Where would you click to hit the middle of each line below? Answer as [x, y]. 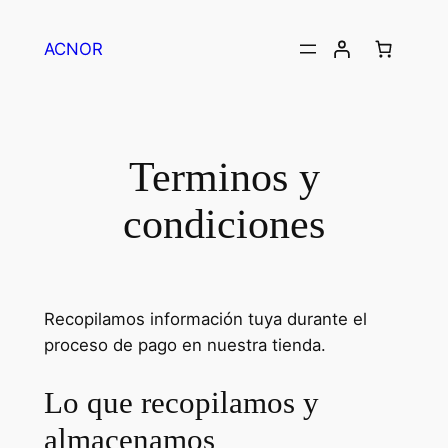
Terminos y [224, 176]
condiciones [224, 223]
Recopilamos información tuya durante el [205, 318]
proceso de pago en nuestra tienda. [184, 344]
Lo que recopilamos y [181, 402]
